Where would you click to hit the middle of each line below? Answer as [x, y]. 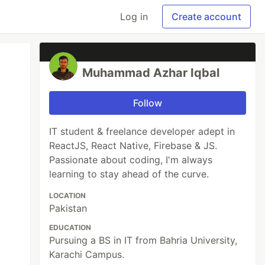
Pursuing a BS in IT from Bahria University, [143, 240]
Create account [206, 17]
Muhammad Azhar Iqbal [151, 73]
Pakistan [68, 208]
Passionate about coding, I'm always [131, 160]
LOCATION [68, 195]
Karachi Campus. [87, 254]
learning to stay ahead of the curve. [129, 174]
